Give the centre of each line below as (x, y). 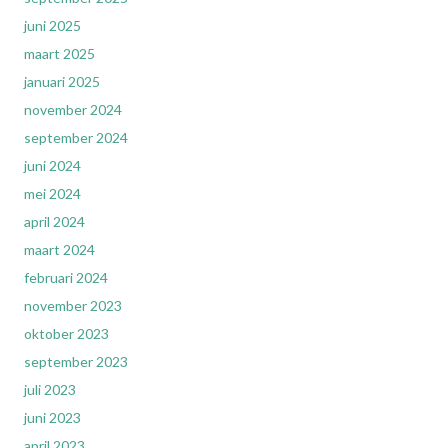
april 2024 (54, 221)
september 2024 (76, 137)
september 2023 (76, 361)
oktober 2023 (66, 333)
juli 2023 (50, 389)
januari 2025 (62, 81)
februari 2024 (66, 277)
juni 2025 (52, 25)
